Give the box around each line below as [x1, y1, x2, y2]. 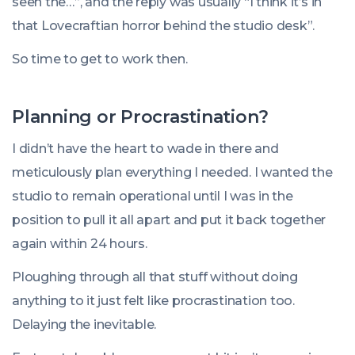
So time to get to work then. [12, 52, 188, 67]
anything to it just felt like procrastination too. [12, 293, 296, 308]
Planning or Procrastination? [12, 106, 269, 128]
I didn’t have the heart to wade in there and [12, 141, 279, 156]
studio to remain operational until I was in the [12, 189, 293, 204]
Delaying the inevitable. [12, 317, 157, 332]
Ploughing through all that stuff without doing [12, 269, 298, 284]
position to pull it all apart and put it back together [12, 212, 326, 227]
